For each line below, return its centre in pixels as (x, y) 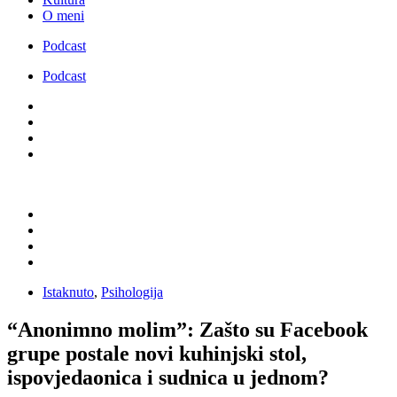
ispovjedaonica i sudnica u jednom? (168, 377)
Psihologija (132, 292)
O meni (63, 15)
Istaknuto (68, 292)
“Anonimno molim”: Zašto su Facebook (187, 329)
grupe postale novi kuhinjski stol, (157, 353)
